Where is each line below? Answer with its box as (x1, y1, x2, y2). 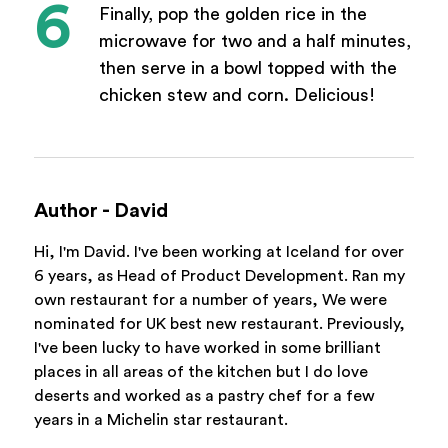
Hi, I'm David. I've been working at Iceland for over (33, 243, 404, 260)
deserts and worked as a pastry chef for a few (33, 387, 375, 404)
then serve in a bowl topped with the (98, 58, 397, 77)
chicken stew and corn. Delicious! (98, 85, 375, 104)
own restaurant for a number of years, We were (33, 291, 387, 308)
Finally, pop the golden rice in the (98, 4, 367, 23)
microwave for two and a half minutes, (98, 31, 411, 50)
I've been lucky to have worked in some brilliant (33, 339, 381, 356)
